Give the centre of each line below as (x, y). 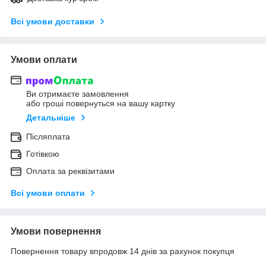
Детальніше (51, 117)
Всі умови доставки (53, 21)
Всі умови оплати (48, 193)
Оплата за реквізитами (70, 171)
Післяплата (48, 136)
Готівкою (43, 153)
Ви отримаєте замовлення (77, 94)
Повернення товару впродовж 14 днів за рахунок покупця (123, 251)
